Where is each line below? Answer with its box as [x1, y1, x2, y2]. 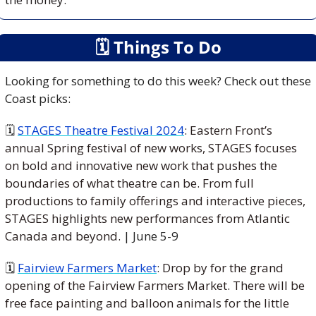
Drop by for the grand [162, 259, 284, 276]
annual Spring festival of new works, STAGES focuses [5, 139, 297, 156]
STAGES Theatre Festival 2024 [18, 121, 184, 138]
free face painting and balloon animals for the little [5, 294, 289, 311]
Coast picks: [5, 90, 71, 107]
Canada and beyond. [5, 227, 123, 244]
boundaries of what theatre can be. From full [5, 174, 254, 191]
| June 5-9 [123, 227, 178, 244]
